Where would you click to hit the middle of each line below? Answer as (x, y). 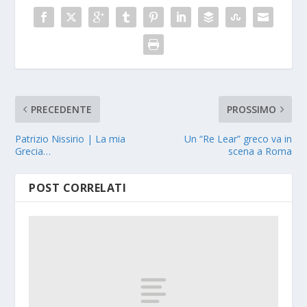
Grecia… (33, 151)
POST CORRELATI (78, 188)
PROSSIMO (251, 109)
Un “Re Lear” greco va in (238, 139)
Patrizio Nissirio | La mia (71, 139)
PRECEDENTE (62, 109)
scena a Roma (260, 151)
